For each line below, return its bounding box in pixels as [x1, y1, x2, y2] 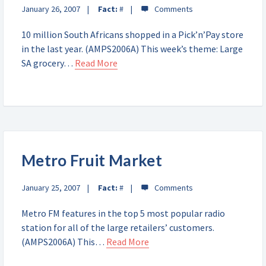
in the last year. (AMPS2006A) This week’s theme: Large [21, 43, 243, 55]
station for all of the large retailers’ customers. [21, 221, 214, 233]
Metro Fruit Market [21, 151, 162, 170]
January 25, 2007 [21, 182, 80, 193]
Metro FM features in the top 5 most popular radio [21, 207, 225, 219]
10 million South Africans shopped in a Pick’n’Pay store [21, 28, 243, 40]
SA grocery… [21, 57, 75, 69]
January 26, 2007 [21, 4, 80, 14]
